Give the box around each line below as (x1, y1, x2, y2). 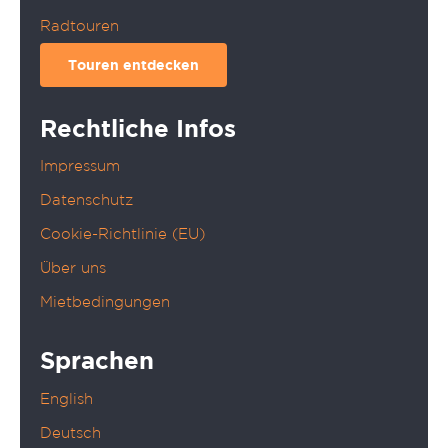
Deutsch (40, 423, 101, 441)
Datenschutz (40, 191, 133, 209)
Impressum (40, 157, 120, 175)
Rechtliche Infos (40, 114, 236, 143)
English (40, 389, 93, 407)
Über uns (40, 259, 106, 277)
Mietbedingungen (40, 293, 170, 311)
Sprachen (40, 346, 154, 375)
